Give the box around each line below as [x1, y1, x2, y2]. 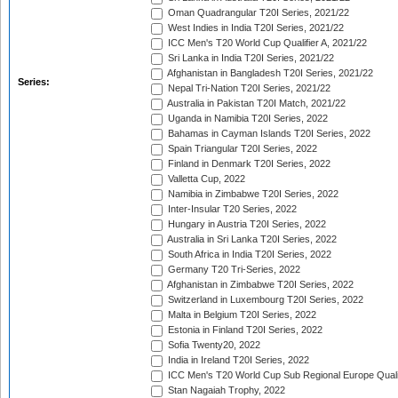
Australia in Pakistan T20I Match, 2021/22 [165, 98, 346, 109]
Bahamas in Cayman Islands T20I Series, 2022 [165, 128, 370, 139]
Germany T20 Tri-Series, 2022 [165, 264, 300, 275]
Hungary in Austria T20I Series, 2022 [165, 219, 326, 230]
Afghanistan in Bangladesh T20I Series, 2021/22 [165, 68, 373, 79]
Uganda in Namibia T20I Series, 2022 [165, 113, 328, 124]
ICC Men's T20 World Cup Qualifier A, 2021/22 [165, 37, 367, 49]
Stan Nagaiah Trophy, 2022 [165, 385, 285, 396]
